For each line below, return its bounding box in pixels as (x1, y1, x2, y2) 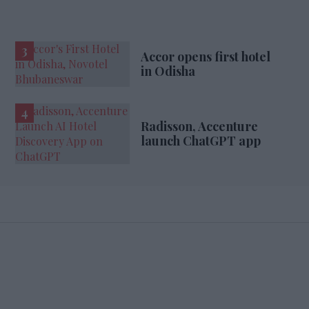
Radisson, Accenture (140, 117, 258, 134)
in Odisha (140, 62, 195, 79)
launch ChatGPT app (140, 132, 261, 149)
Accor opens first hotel (140, 48, 270, 65)
